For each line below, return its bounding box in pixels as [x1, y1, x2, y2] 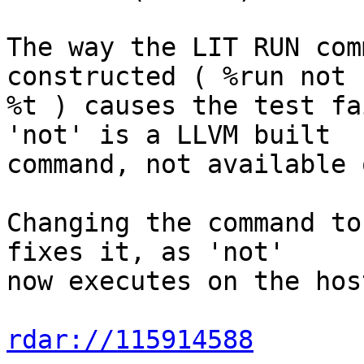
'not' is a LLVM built [6, 120, 331, 150]
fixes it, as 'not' [6, 237, 284, 267]
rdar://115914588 [6, 325, 253, 355]
